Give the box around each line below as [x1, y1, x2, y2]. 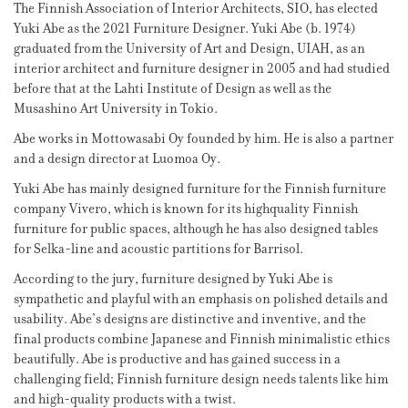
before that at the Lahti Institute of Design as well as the [14, 80, 331, 98]
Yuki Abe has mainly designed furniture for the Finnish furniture [14, 180, 386, 199]
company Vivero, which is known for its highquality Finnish [14, 200, 358, 219]
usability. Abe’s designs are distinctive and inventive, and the [14, 311, 366, 329]
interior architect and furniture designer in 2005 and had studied [14, 60, 390, 78]
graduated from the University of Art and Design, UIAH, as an [14, 40, 365, 58]
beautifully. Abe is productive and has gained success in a [14, 351, 341, 369]
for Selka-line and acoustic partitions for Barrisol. [14, 240, 303, 259]
